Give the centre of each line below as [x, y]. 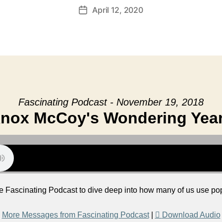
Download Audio [191, 215]
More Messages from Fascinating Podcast [75, 215]
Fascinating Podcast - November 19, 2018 [111, 102]
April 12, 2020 [118, 10]
